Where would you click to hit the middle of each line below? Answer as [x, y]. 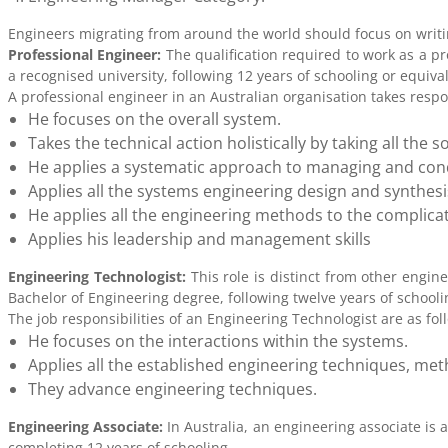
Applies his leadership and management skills [199, 239]
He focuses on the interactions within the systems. [218, 341]
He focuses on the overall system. [154, 119]
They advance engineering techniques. [172, 389]
